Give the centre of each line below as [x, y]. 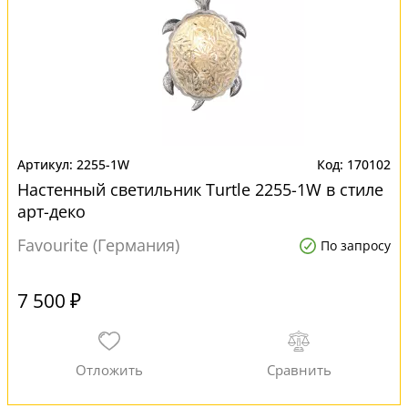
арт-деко [51, 211]
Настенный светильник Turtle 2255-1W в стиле [200, 189]
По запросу [356, 245]
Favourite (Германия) [98, 245]
